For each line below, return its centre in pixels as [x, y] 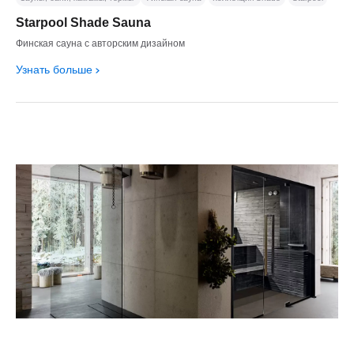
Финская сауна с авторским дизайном [100, 43]
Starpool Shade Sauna [83, 22]
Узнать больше [54, 69]
